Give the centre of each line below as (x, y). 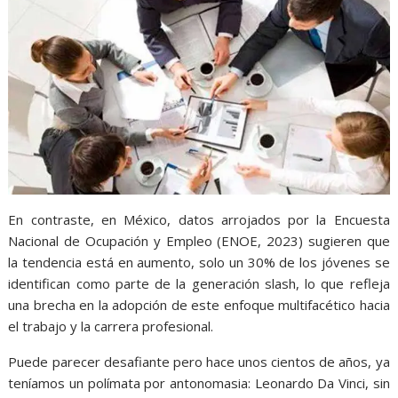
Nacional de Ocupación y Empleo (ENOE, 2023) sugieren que (199, 240)
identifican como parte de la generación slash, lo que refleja (199, 283)
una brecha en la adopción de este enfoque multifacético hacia (199, 304)
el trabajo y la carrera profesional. (111, 326)
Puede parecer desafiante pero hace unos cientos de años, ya (199, 361)
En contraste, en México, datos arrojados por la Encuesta (199, 219)
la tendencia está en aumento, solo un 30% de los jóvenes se (199, 262)
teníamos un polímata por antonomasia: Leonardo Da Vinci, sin (199, 382)
